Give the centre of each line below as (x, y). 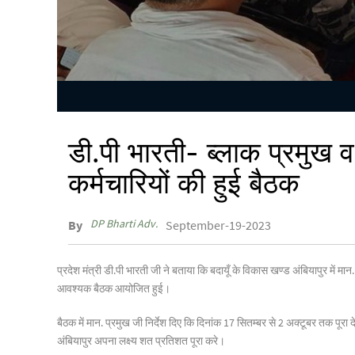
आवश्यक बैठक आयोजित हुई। (114, 288)
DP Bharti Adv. (124, 223)
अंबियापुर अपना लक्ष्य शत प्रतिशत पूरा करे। (141, 340)
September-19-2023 (218, 225)
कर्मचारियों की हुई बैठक (184, 183)
